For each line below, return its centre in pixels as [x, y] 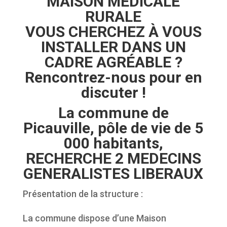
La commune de [113, 113]
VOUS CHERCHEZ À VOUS [113, 32]
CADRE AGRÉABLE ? [113, 62]
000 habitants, [113, 143]
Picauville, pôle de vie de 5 [113, 128]
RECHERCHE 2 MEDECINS [113, 158]
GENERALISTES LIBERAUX [113, 174]
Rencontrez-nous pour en [113, 77]
